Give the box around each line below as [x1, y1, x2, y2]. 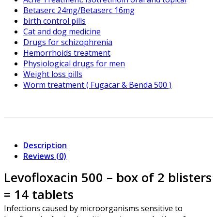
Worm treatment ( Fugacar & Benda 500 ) [23, 79, 171, 91]
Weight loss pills [23, 69, 82, 80]
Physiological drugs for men [23, 58, 125, 69]
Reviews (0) [23, 151, 66, 162]
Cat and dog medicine [23, 26, 101, 37]
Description [23, 140, 67, 151]
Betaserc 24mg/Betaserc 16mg [23, 5, 135, 16]
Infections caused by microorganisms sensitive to [4, 203, 183, 214]
